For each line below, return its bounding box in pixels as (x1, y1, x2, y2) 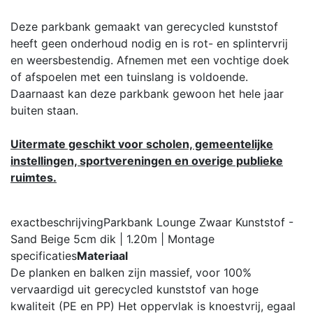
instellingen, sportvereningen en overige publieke (10, 153, 283, 168)
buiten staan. (10, 103, 78, 117)
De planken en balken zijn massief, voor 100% (10, 265, 252, 279)
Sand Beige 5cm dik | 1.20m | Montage (10, 231, 214, 246)
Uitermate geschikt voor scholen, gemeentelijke (10, 136, 273, 151)
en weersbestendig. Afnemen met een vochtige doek (10, 52, 289, 67)
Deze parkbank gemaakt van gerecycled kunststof (10, 19, 278, 34)
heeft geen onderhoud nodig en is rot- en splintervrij (10, 36, 288, 50)
